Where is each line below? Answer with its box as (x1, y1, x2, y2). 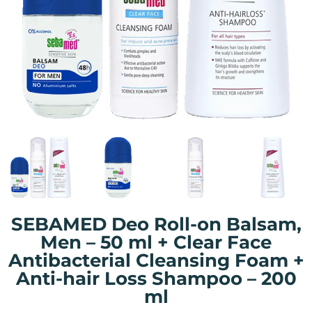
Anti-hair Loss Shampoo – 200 (15, 267, 297, 290)
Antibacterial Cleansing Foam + (8, 249, 304, 272)
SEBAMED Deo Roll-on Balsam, (10, 212, 302, 235)
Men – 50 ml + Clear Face (40, 231, 272, 253)
